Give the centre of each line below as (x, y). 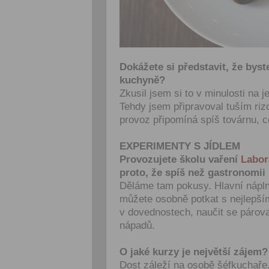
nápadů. (137, 225)
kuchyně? (142, 80)
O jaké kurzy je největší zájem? (194, 252)
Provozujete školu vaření (180, 159)
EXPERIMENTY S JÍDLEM (180, 146)
